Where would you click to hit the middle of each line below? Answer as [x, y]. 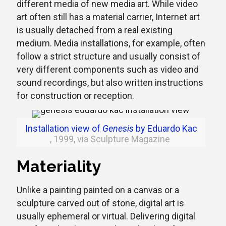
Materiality [59, 166]
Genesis [118, 128]
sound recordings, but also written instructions [110, 82]
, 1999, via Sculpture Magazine [111, 139]
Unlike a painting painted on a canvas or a [98, 190]
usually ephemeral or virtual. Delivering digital [106, 216]
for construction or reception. [75, 96]
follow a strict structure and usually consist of [108, 56]
